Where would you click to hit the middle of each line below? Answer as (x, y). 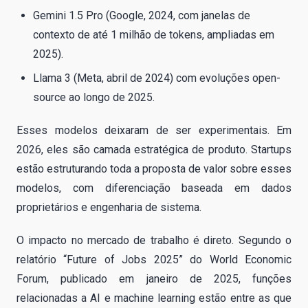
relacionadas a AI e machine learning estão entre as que (154, 298)
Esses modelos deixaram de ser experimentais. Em (154, 130)
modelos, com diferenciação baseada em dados (154, 188)
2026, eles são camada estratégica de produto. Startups (154, 149)
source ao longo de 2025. (94, 97)
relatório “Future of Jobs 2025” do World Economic (154, 259)
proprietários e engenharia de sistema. (109, 207)
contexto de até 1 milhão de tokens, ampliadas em (154, 35)
